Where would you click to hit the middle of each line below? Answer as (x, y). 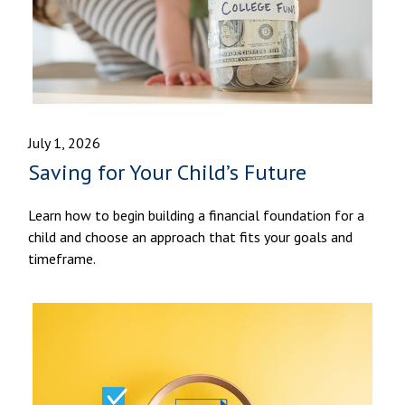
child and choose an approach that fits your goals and (191, 237)
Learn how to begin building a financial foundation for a (197, 216)
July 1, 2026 (65, 143)
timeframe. (62, 259)
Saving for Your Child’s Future (168, 173)
